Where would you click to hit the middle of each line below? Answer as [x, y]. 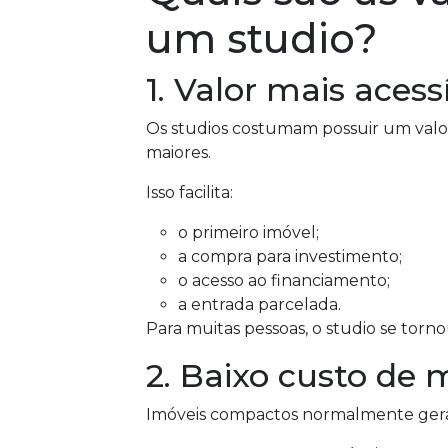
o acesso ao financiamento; [284, 280]
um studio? [262, 38]
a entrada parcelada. [259, 304]
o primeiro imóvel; [248, 232]
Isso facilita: [189, 192]
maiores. [178, 152]
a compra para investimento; [290, 256]
